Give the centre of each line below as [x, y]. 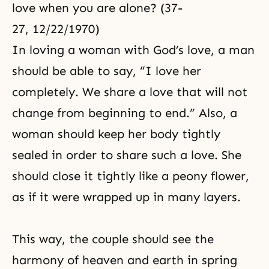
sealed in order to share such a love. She [127, 155]
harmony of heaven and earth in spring [125, 260]
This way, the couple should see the [113, 239]
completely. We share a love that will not [130, 92]
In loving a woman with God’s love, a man [133, 50]
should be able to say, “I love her [107, 71]
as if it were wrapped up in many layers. [126, 197]
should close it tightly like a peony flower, [131, 176]
